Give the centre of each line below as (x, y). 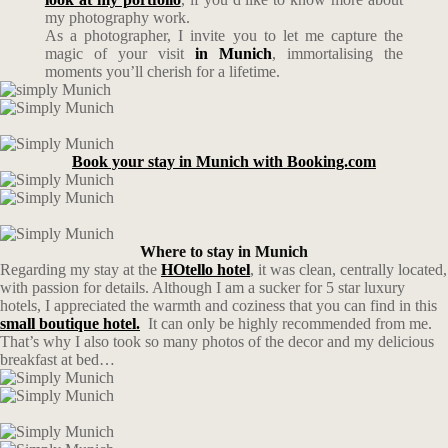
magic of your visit (120, 53)
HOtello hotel (205, 269)
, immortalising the (338, 53)
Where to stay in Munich (224, 251)
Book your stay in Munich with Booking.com (224, 161)
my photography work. (117, 17)
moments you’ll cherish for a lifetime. (162, 71)
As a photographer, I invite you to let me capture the (224, 35)
